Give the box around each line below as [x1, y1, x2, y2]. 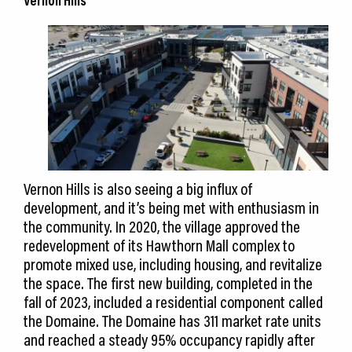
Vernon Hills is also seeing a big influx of [24, 178, 252, 199]
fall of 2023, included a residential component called [24, 291, 323, 312]
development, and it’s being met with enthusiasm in [24, 196, 319, 218]
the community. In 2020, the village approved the [24, 215, 300, 236]
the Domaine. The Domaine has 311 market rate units [24, 310, 321, 331]
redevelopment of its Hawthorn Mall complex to [24, 234, 295, 255]
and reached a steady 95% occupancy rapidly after [24, 328, 315, 350]
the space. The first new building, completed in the [24, 272, 313, 293]
